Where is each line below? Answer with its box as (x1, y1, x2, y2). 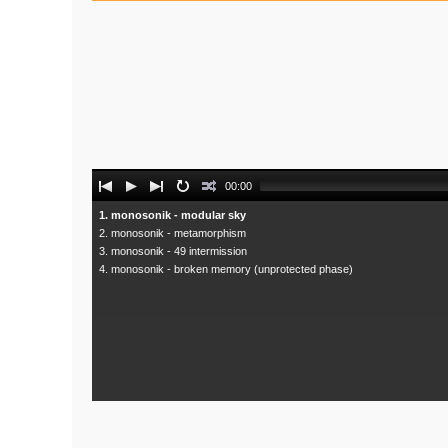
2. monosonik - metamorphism (99, 227, 246, 240)
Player (92, 192, 132, 212)
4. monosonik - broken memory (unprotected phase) (99, 263, 353, 276)
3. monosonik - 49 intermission (99, 245, 247, 258)
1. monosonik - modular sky (99, 209, 246, 222)
